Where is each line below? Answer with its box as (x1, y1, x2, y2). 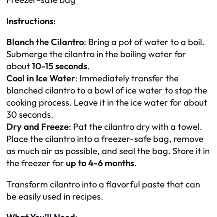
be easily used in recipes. (6, 190, 103, 202)
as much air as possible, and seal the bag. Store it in (6, 145, 210, 157)
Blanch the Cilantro (6, 36, 84, 48)
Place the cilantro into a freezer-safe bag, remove (6, 133, 203, 145)
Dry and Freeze (6, 121, 69, 133)
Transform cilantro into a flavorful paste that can (6, 178, 200, 190)
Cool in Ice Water (6, 73, 75, 84)
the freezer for (6, 157, 66, 169)
